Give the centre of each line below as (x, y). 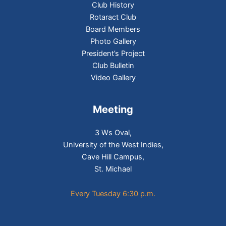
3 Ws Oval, (113, 132)
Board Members (113, 30)
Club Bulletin (113, 66)
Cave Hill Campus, (113, 157)
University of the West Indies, (113, 145)
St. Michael (113, 169)
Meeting (113, 110)
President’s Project (113, 54)
